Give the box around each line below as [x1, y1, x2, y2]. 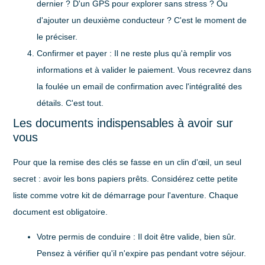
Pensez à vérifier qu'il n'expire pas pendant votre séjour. [37, 248, 247, 258]
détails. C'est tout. [37, 98, 104, 108]
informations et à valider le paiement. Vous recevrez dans [37, 64, 252, 75]
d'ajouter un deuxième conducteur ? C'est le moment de [37, 15, 247, 25]
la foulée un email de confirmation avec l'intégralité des [37, 81, 243, 91]
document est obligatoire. [13, 206, 108, 216]
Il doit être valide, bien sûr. [135, 232, 237, 242]
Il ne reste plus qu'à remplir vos [112, 48, 232, 58]
